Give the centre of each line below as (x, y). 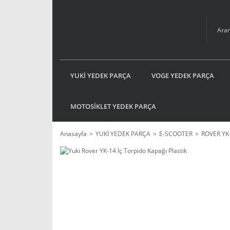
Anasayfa (73, 134)
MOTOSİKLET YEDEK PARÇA (113, 106)
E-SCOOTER (176, 134)
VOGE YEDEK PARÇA (183, 75)
